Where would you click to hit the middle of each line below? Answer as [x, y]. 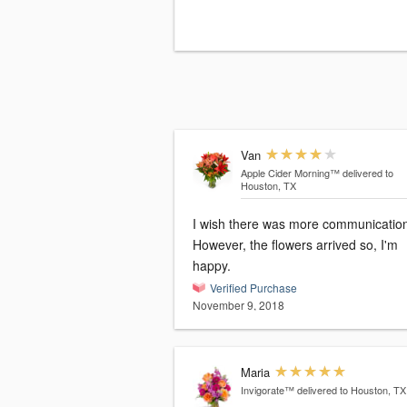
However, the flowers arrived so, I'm [295, 245]
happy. [212, 266]
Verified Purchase [253, 288]
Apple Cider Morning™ [290, 173]
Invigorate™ [267, 390]
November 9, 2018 [238, 305]
